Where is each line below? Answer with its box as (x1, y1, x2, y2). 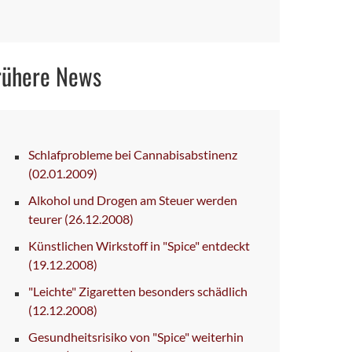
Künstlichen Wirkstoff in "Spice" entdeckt (28, 237, 250, 253)
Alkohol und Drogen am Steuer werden (28, 192, 237, 207)
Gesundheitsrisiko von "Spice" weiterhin (28, 328, 244, 344)
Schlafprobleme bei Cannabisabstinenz (28, 146, 237, 162)
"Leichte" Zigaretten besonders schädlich (28, 283, 247, 299)
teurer (28, 211, 64, 226)
